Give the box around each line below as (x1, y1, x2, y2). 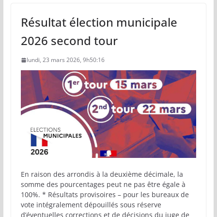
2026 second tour (20, 32, 118, 48)
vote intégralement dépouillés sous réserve (20, 200, 161, 209)
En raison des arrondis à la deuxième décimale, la (20, 169, 183, 179)
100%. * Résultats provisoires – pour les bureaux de (20, 189, 189, 199)
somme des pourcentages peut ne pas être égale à (20, 179, 186, 189)
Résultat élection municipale (20, 14, 177, 30)
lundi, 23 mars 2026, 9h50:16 (26, 55, 105, 64)
